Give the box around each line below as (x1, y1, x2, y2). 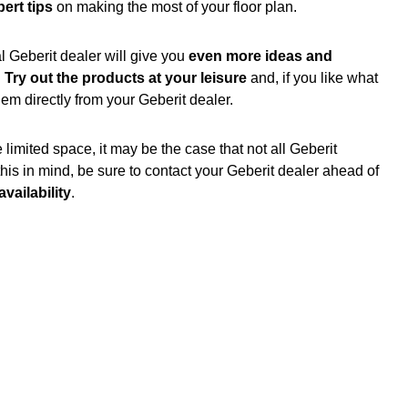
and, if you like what (247, 70, 378, 86)
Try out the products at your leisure (5, 70, 247, 86)
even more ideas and (189, 48, 332, 64)
